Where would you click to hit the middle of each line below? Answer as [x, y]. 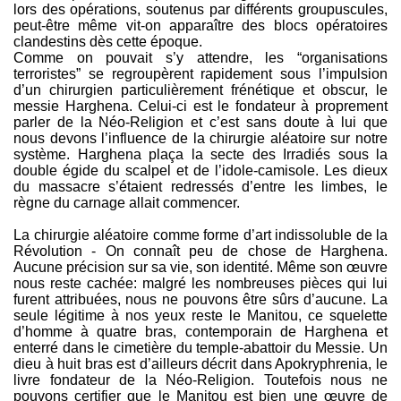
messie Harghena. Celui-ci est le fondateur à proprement [200, 106]
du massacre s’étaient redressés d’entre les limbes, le [200, 187]
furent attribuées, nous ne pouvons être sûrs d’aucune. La [200, 299]
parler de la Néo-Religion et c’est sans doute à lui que [200, 122]
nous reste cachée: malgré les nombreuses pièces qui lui [200, 283]
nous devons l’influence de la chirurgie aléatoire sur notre [200, 138]
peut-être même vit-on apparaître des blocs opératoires [200, 26]
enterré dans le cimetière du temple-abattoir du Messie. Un [200, 348]
